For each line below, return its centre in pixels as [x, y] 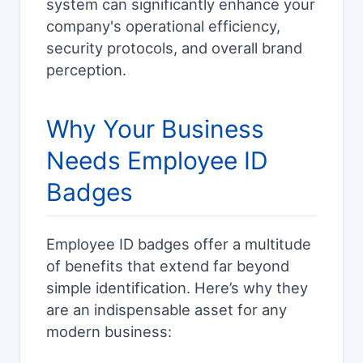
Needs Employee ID [157, 161]
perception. [86, 70]
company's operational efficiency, [163, 26]
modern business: [109, 332]
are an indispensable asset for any [167, 310]
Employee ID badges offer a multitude [179, 244]
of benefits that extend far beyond [168, 266]
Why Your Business [155, 129]
